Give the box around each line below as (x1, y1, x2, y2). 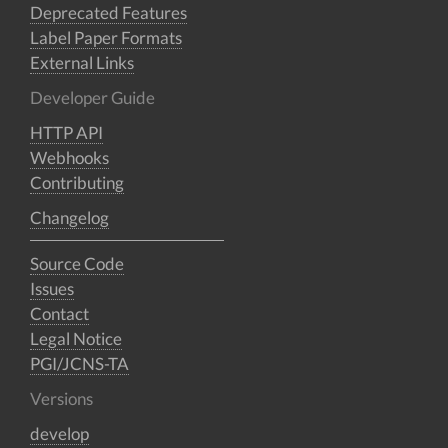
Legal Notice (30, 328, 122, 349)
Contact (30, 303, 89, 324)
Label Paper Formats (30, 27, 182, 48)
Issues (30, 278, 74, 299)
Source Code (30, 253, 124, 274)
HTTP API (30, 122, 103, 143)
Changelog (30, 207, 109, 228)
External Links (30, 52, 134, 73)
